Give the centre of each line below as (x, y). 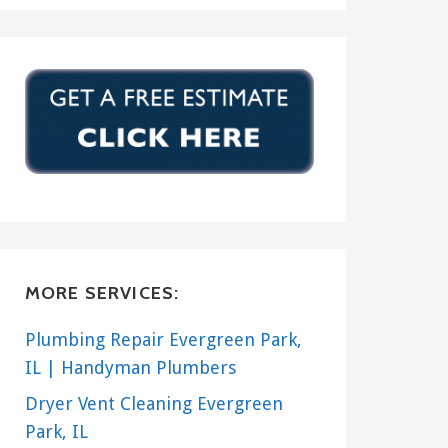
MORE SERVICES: (102, 293)
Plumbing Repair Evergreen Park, (163, 340)
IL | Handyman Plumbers (130, 368)
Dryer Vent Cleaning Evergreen (153, 404)
